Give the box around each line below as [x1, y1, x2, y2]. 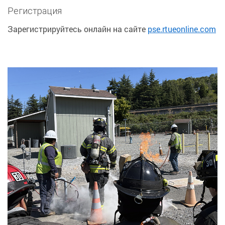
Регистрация [8, 5, 62, 17]
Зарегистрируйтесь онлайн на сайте [8, 24, 148, 34]
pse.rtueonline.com [148, 24, 216, 34]
